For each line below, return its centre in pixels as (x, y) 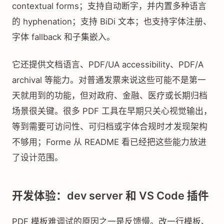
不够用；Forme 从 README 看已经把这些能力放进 (109, 142)
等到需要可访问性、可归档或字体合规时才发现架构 (110, 126)
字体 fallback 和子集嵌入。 (63, 37)
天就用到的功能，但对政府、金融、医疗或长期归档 (110, 95)
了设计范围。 (37, 157)
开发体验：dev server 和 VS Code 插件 (110, 195)
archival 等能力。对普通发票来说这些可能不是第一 (109, 80)
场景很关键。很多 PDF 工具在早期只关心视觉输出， (112, 111)
